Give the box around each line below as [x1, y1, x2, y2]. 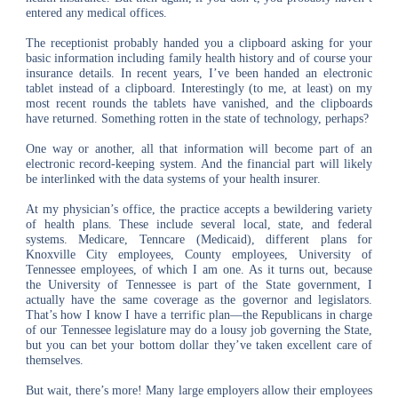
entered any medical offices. [25, 6, 167, 20]
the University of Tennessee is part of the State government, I [25, 278, 373, 291]
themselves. [25, 354, 84, 367]
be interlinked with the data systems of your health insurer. [25, 172, 321, 186]
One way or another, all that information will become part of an [25, 142, 373, 155]
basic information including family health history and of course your [25, 52, 373, 65]
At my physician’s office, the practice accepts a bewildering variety [25, 203, 373, 216]
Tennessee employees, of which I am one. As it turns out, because [25, 263, 373, 276]
